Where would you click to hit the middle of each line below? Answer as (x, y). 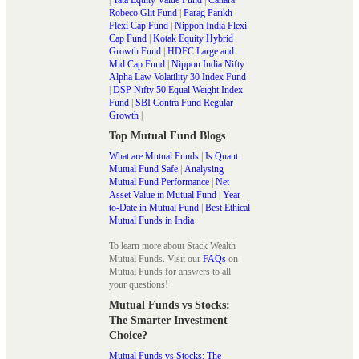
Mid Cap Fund (137, 64)
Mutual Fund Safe (143, 169)
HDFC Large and (201, 51)
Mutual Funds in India (151, 220)
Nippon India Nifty (208, 64)
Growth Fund (135, 51)
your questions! (139, 284)
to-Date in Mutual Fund (154, 207)
